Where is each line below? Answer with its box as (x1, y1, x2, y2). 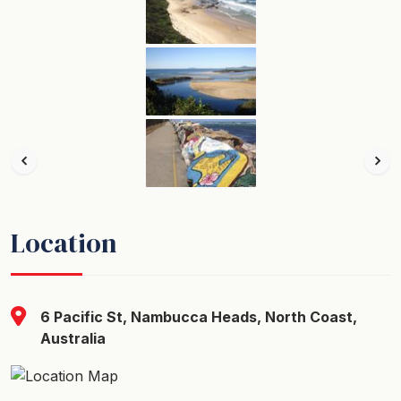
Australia (40, 328, 106, 347)
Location (11, 224, 117, 261)
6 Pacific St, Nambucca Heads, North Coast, (40, 307, 357, 326)
